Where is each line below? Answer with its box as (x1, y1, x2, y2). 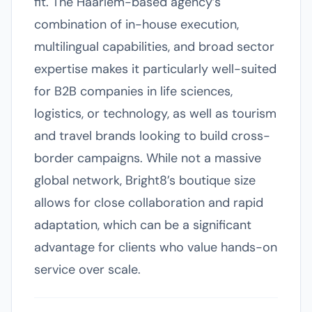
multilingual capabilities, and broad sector (34, 38, 274, 55)
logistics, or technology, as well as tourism (34, 105, 276, 122)
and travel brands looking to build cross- (34, 127, 270, 144)
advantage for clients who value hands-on (34, 239, 277, 256)
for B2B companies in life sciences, (34, 83, 233, 100)
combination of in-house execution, (34, 16, 239, 33)
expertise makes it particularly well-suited (34, 61, 276, 77)
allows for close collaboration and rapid (34, 194, 263, 211)
